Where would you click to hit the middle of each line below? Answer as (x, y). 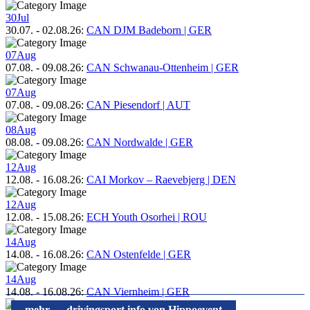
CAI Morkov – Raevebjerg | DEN (161, 180)
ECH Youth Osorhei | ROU (147, 217)
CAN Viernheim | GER (138, 292)
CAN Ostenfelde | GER (139, 255)
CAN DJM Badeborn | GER (149, 30)
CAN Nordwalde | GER (140, 143)
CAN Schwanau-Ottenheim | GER (163, 68)
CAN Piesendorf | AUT (138, 105)
